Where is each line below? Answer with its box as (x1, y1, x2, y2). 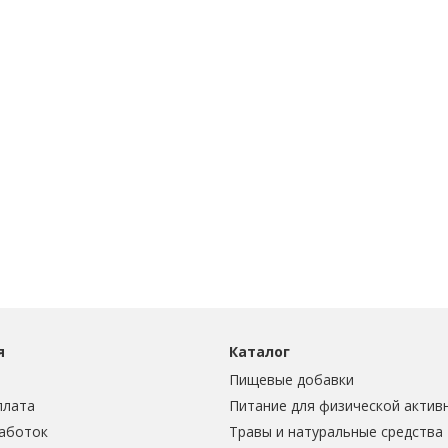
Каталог (229, 341, 290, 361)
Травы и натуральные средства (229, 421, 443, 441)
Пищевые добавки (229, 369, 354, 389)
